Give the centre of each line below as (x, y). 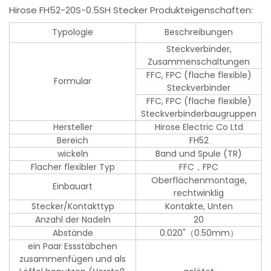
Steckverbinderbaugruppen (199, 114)
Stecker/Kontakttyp (73, 207)
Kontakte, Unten (199, 207)
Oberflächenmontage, (199, 181)
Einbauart (73, 187)
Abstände (73, 233)
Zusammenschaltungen (199, 62)
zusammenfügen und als (73, 259)
